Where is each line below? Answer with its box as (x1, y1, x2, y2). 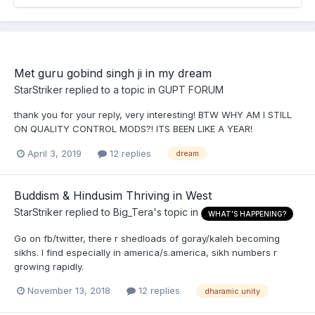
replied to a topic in (63, 84, 158, 96)
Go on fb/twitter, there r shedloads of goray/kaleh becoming (14, 232, 280, 244)
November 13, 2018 (27, 285, 110, 297)
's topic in (153, 206, 201, 219)
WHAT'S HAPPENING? (208, 209, 286, 218)
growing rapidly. (14, 260, 84, 272)
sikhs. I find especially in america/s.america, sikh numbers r (14, 246, 277, 258)
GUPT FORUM (158, 84, 224, 96)
